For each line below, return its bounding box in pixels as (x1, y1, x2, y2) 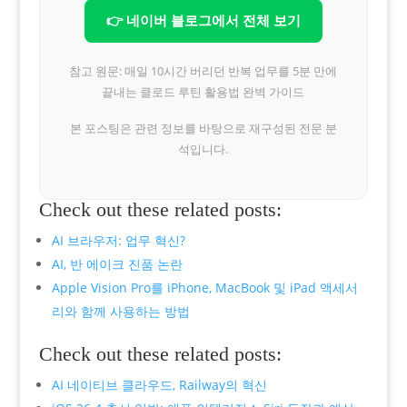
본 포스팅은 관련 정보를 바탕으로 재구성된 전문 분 (69, 119, 337, 136)
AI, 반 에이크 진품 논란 (51, 254, 183, 273)
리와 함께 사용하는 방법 (51, 302, 190, 320)
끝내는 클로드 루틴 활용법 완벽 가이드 (102, 83, 305, 100)
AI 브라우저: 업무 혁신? (51, 231, 185, 249)
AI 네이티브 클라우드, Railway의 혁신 (51, 375, 267, 393)
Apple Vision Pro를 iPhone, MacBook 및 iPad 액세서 (51, 278, 358, 296)
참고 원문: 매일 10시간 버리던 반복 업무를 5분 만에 (69, 62, 338, 79)
